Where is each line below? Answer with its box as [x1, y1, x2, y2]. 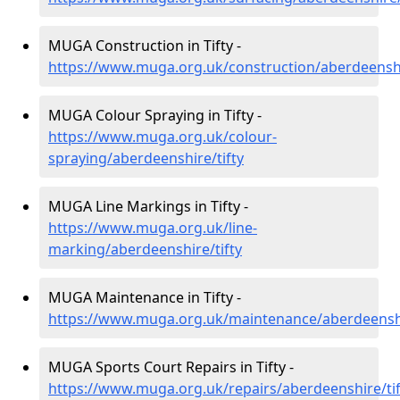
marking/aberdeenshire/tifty [48, 239, 242, 259]
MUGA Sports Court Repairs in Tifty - [48, 357, 294, 377]
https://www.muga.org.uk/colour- [48, 127, 277, 146]
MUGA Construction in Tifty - [48, 36, 241, 55]
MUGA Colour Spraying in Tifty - [48, 105, 262, 125]
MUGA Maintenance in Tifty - [48, 287, 241, 307]
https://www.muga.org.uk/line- [48, 218, 257, 237]
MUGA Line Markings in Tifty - [48, 196, 248, 216]
